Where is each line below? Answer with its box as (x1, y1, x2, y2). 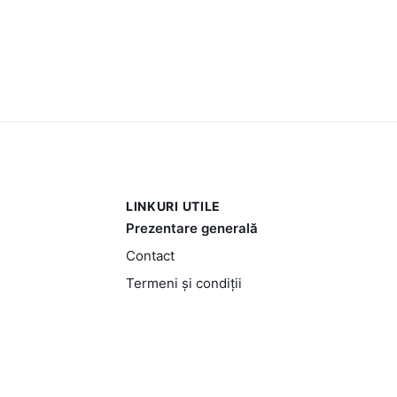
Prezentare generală (125, 219, 258, 237)
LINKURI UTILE (125, 198, 222, 214)
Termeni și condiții (125, 274, 242, 292)
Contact (125, 246, 175, 264)
